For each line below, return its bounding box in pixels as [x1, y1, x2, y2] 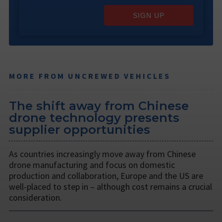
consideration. [9, 192, 62, 204]
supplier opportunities [9, 122, 150, 137]
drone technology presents [9, 111, 179, 125]
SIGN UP [133, 11, 165, 20]
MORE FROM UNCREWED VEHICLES [9, 71, 170, 81]
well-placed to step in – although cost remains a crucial [9, 181, 212, 193]
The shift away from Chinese [9, 99, 189, 113]
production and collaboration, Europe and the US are [9, 170, 203, 182]
